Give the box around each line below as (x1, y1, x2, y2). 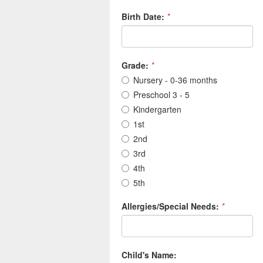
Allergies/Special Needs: (122, 200, 219, 213)
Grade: (122, 59, 149, 72)
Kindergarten (133, 103, 181, 116)
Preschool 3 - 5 (133, 89, 190, 101)
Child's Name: (122, 249, 177, 261)
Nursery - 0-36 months (133, 74, 217, 86)
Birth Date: (122, 11, 164, 23)
